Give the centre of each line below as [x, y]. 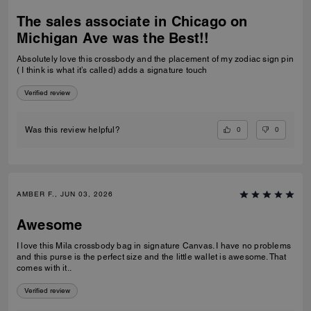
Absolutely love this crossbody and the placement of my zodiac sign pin [155, 59]
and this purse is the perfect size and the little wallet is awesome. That [152, 257]
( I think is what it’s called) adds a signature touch [112, 70]
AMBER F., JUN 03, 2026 [65, 194]
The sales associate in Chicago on [132, 21]
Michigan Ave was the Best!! [113, 38]
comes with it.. [44, 268]
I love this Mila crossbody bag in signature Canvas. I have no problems [154, 246]
